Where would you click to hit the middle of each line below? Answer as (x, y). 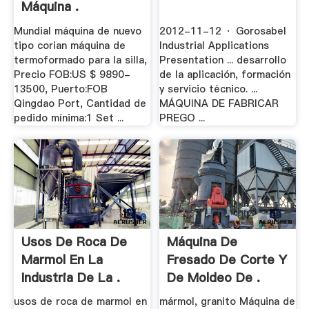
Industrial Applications (215, 46)
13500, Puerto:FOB (60, 89)
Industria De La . (70, 277)
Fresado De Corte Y (227, 259)
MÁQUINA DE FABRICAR (219, 103)
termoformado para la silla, (80, 60)
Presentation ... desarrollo (223, 60)
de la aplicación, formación (225, 74)
